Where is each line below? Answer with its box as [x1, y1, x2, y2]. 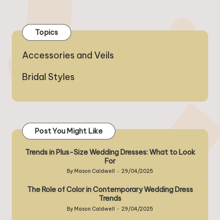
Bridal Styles [22, 71, 75, 83]
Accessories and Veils [22, 50, 114, 61]
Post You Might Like [35, 126, 103, 136]
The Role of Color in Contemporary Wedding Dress [27, 185, 193, 194]
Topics [35, 27, 58, 37]
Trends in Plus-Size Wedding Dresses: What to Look [25, 148, 195, 157]
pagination [11, 3, 88, 22]
